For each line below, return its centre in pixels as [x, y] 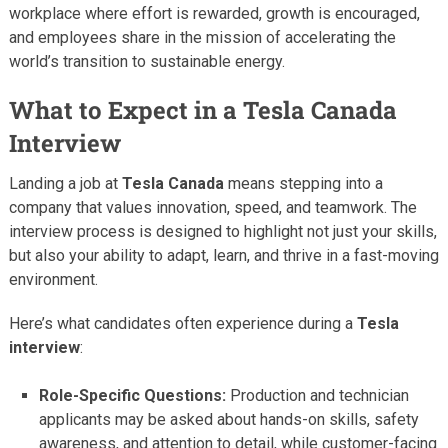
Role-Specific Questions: [133, 395]
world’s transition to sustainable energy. [146, 61]
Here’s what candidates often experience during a [182, 323]
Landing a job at [65, 183]
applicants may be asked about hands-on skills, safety [229, 419]
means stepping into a [303, 183]
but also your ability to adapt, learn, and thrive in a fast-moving [223, 255]
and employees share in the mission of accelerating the [202, 37]
